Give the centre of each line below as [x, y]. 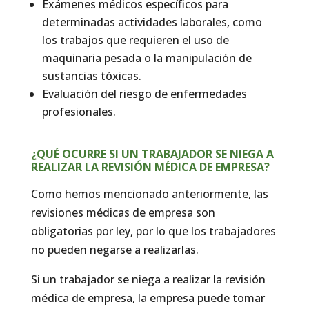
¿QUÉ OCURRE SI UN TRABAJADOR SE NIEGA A [152, 153]
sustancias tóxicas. [91, 76]
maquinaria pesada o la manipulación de [147, 58]
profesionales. [79, 111]
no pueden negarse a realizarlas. [114, 249]
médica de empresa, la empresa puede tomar [148, 298]
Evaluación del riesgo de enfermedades [144, 93]
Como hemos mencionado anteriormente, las [149, 193]
